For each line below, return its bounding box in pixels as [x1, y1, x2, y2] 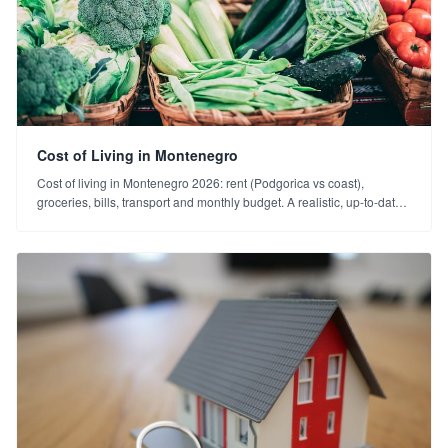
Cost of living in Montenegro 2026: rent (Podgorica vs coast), [37, 174, 364, 192]
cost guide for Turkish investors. [37, 212, 207, 230]
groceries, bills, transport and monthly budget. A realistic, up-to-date [37, 193, 402, 211]
